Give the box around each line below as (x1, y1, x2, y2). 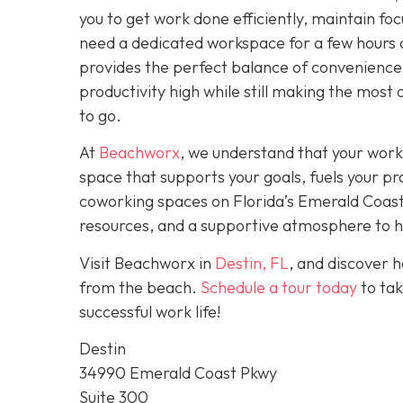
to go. (79, 104, 121, 126)
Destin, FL (215, 252, 289, 273)
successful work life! (79, 300, 220, 322)
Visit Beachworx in (79, 252, 215, 273)
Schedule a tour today (201, 276, 357, 298)
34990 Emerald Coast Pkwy (79, 362, 277, 383)
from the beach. (79, 276, 201, 298)
